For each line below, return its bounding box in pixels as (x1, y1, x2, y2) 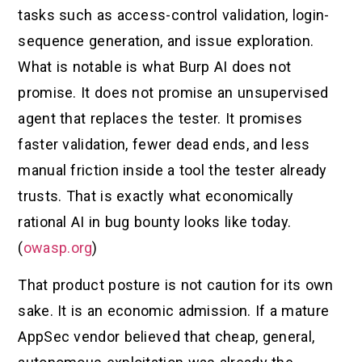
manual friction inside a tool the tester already (18, 162, 327, 179)
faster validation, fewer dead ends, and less (18, 136, 310, 154)
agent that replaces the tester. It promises (18, 110, 303, 128)
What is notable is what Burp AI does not (18, 58, 292, 76)
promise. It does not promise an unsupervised (18, 84, 329, 102)
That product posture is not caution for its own (18, 276, 334, 294)
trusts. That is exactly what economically (18, 187, 294, 205)
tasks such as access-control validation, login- (18, 6, 330, 24)
